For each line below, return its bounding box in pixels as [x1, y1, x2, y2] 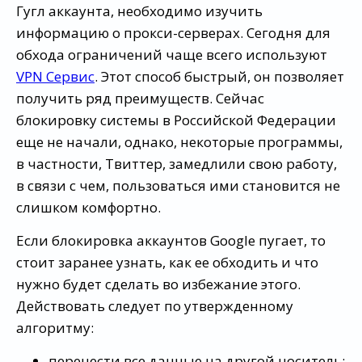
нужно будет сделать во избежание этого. [16, 274, 301, 293]
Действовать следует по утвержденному [16, 296, 293, 315]
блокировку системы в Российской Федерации [16, 110, 336, 129]
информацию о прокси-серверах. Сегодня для [16, 23, 330, 42]
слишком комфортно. [16, 197, 161, 217]
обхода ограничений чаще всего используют [16, 44, 327, 64]
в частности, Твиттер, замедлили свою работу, [16, 154, 337, 173]
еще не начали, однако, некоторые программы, [16, 132, 343, 151]
